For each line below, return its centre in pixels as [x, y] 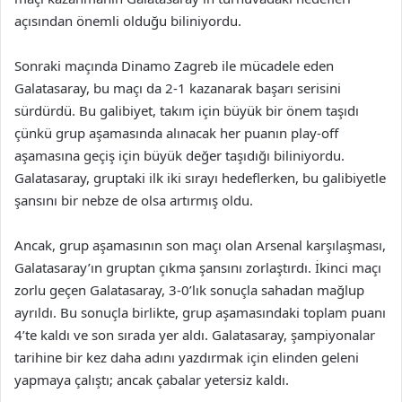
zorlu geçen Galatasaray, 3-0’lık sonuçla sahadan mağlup [189, 290]
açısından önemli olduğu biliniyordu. [128, 21]
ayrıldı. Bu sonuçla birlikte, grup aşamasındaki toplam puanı [200, 312]
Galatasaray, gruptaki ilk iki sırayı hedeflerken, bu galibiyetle [200, 178]
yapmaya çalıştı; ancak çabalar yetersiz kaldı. [152, 380]
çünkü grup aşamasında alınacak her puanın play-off [176, 133]
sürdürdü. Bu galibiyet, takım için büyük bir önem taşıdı [187, 110]
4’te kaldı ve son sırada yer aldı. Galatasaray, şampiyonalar [195, 335]
